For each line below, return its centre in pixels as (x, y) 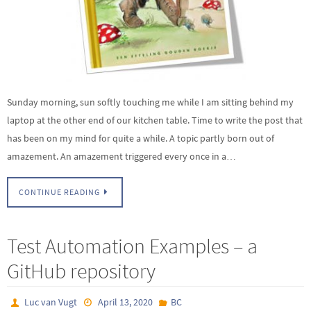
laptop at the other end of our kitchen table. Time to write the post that (155, 120)
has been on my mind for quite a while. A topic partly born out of (141, 138)
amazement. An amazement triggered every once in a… (121, 156)
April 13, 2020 (125, 302)
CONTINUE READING (59, 193)
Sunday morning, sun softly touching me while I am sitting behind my (150, 102)
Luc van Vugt (51, 302)
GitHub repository (81, 271)
